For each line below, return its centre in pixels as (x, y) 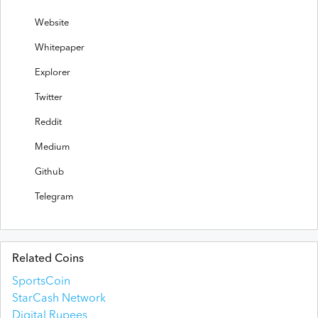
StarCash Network (59, 298)
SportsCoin (41, 281)
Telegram (54, 197)
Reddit (48, 122)
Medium (52, 147)
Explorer (53, 72)
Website (52, 23)
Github (49, 172)
